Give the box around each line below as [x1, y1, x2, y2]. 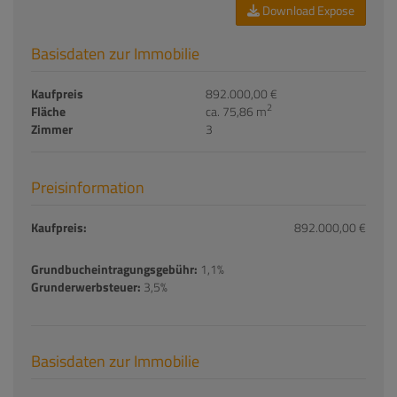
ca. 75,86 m [205, 101, 267, 121]
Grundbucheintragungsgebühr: [31, 259, 198, 278]
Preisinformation [31, 175, 144, 199]
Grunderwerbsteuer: [31, 276, 141, 296]
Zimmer [31, 119, 73, 138]
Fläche [31, 101, 66, 121]
